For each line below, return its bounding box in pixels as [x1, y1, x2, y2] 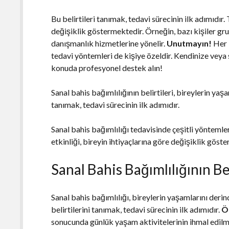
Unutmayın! [167, 38, 212, 48]
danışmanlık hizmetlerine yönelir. [51, 38, 167, 48]
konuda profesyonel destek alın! [51, 62, 163, 73]
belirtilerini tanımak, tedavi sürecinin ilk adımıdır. [51, 204, 222, 214]
